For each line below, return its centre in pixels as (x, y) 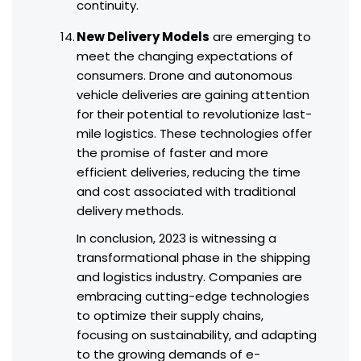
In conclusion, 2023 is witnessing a (176, 239)
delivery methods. (130, 211)
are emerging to (260, 37)
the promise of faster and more (172, 153)
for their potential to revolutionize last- (194, 114)
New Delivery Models (143, 37)
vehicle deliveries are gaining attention (193, 95)
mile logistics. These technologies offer (194, 134)
